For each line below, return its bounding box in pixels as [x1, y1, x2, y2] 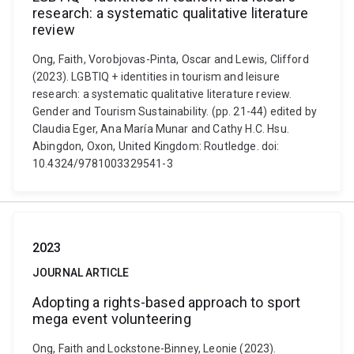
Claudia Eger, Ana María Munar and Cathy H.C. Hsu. [32, 122, 289, 135]
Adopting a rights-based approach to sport [32, 294, 301, 311]
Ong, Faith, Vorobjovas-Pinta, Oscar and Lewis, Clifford [32, 53, 309, 66]
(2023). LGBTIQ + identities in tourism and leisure [32, 70, 281, 83]
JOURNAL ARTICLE [32, 266, 130, 279]
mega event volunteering [32, 311, 191, 327]
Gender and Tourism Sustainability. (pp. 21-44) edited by [32, 105, 317, 118]
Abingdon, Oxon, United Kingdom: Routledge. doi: [32, 140, 280, 153]
